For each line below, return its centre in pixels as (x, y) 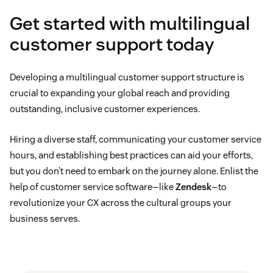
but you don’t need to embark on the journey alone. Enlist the (134, 171)
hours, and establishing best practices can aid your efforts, (131, 155)
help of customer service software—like (93, 187)
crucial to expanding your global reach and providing (120, 93)
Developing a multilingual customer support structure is (127, 77)
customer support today (112, 44)
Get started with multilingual (130, 24)
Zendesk (193, 187)
